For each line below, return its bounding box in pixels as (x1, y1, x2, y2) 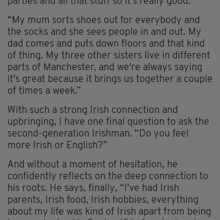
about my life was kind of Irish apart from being (7, 207, 211, 217)
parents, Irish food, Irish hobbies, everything (7, 195, 198, 205)
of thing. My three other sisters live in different (7, 51, 210, 61)
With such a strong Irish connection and (7, 105, 178, 115)
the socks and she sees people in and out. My (7, 27, 201, 37)
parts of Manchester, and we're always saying (7, 62, 202, 73)
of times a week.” (7, 86, 81, 96)
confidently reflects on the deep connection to (7, 171, 208, 182)
